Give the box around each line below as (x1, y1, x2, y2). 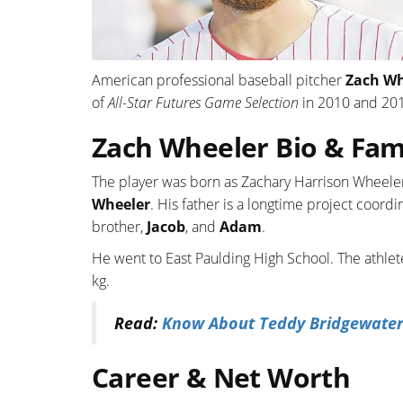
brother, (92, 217, 147, 237)
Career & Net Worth (92, 359, 351, 397)
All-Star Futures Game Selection (108, 93, 299, 113)
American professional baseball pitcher (92, 70, 345, 91)
